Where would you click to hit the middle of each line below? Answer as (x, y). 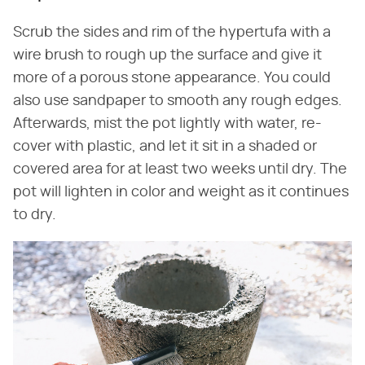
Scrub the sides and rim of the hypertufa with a (172, 33)
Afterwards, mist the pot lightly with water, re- (167, 124)
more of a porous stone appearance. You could (172, 79)
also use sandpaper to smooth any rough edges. (178, 101)
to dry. (35, 215)
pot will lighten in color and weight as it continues (181, 193)
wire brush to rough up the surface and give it (167, 56)
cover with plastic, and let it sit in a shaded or (165, 147)
